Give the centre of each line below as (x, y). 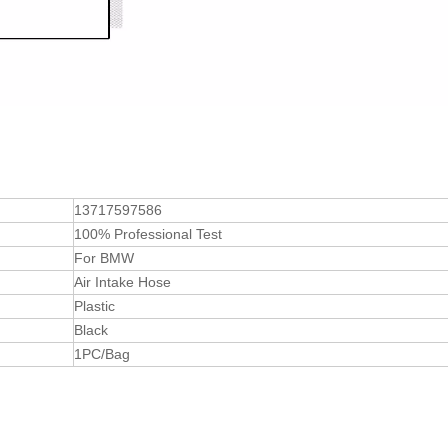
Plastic (94, 306)
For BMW (104, 258)
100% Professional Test (148, 234)
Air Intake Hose (122, 282)
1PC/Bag (102, 354)
